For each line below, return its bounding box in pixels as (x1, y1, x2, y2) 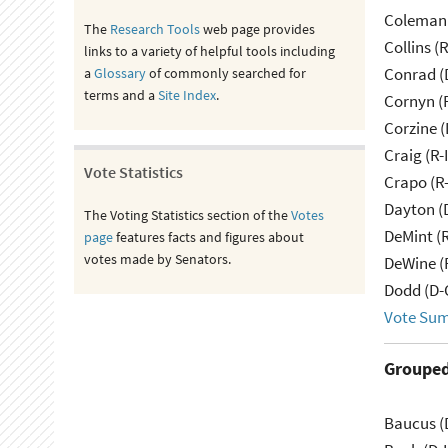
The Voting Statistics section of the (83, 206, 291, 224)
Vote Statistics (83, 162, 183, 182)
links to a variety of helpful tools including (83, 42, 335, 60)
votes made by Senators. (83, 250, 231, 268)
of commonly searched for (145, 64, 306, 82)
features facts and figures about (112, 228, 304, 246)
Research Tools (109, 20, 200, 38)
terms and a (83, 86, 158, 104)
